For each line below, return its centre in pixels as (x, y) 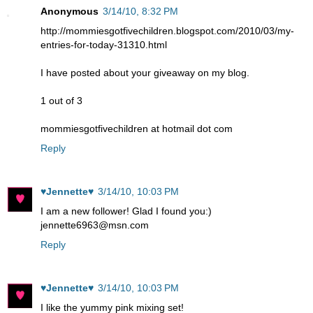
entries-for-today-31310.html (104, 45)
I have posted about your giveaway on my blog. (145, 73)
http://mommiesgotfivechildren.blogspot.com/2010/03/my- (167, 31)
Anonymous (70, 12)
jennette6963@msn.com (95, 225)
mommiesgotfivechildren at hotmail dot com (137, 129)
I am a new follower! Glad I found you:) (126, 211)
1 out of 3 (61, 101)
